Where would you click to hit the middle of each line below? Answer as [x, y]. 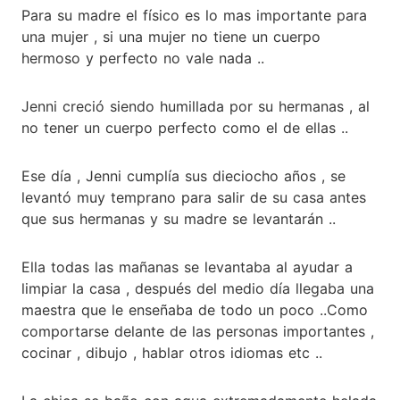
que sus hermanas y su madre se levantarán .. [179, 218]
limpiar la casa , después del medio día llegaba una [198, 288]
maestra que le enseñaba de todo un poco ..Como [195, 309]
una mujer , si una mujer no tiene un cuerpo [171, 36]
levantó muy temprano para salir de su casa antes [194, 197]
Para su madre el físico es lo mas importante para [194, 15]
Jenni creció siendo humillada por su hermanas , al [196, 106]
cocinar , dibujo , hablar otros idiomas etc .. [172, 352]
